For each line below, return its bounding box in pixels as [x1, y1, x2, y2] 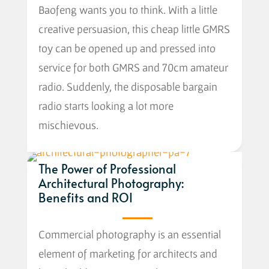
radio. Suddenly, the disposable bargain [38, 79, 217, 93]
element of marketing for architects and [38, 246, 217, 260]
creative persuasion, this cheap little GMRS [38, 22, 230, 35]
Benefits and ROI [38, 189, 133, 206]
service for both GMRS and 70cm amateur [38, 60, 228, 74]
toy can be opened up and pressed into [38, 41, 216, 55]
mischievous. [38, 118, 98, 131]
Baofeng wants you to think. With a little [38, 2, 217, 16]
